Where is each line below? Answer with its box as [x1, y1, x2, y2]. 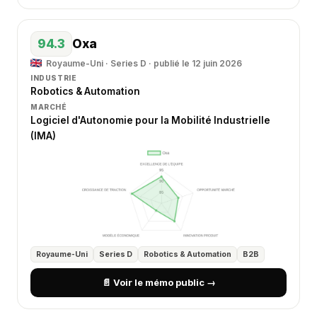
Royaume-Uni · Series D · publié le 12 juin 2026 [46, 58, 242, 69]
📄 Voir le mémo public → [101, 277, 216, 288]
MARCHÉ [30, 103, 67, 111]
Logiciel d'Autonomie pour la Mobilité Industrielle [30, 115, 270, 126]
